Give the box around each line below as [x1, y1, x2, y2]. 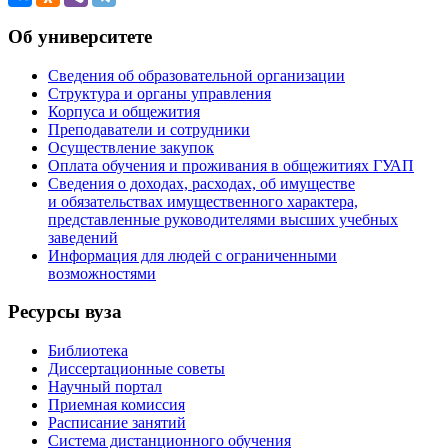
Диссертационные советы [48, 360, 225, 378]
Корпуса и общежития [48, 102, 200, 120]
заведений [48, 228, 118, 246]
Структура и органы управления [48, 84, 271, 102]
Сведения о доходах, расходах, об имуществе [48, 174, 355, 192]
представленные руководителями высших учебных [48, 210, 398, 228]
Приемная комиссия [48, 396, 185, 414]
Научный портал [48, 378, 162, 396]
